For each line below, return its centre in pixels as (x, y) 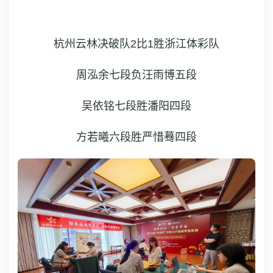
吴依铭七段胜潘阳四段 (136, 106)
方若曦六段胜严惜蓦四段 (136, 137)
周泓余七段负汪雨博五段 (136, 75)
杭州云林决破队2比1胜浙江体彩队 (136, 44)
